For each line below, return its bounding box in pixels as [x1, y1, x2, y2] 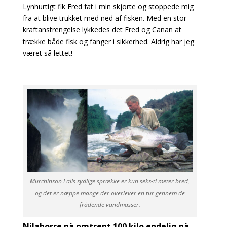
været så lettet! [22, 48, 72, 58]
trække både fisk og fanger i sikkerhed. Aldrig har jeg [22, 36, 194, 46]
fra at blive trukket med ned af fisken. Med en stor [22, 13, 186, 23]
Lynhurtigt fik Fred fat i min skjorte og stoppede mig [22, 1, 194, 11]
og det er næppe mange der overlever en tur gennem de [34, 188, 185, 198]
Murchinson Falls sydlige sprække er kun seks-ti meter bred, [30, 177, 190, 186]
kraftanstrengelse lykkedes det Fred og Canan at [22, 24, 181, 34]
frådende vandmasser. [79, 200, 140, 209]
